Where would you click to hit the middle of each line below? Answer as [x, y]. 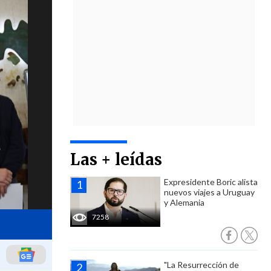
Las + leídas [116, 159]
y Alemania [184, 202]
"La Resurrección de [201, 265]
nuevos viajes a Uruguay [209, 192]
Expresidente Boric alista [211, 182]
